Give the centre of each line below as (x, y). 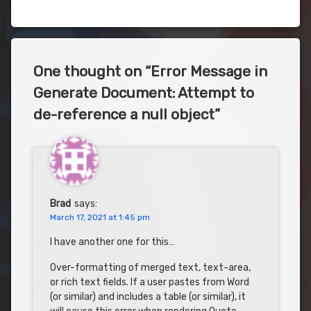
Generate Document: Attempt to (144, 92)
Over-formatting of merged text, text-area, (150, 268)
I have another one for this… (112, 242)
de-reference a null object (124, 114)
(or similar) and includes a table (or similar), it (148, 297)
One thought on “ (92, 71)
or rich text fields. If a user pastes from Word (150, 283)
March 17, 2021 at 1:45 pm (100, 218)
